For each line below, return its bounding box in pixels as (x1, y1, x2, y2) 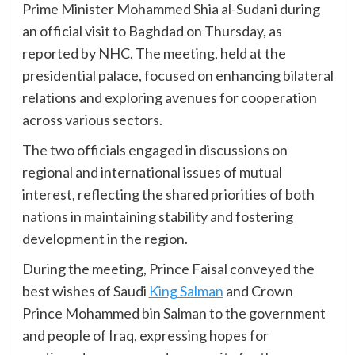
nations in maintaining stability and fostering (21, 207, 293, 225)
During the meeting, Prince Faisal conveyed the (21, 259, 315, 277)
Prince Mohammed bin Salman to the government (21, 303, 326, 322)
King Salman (148, 281, 223, 300)
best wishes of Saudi (21, 281, 149, 300)
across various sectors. (21, 110, 162, 128)
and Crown (223, 281, 293, 300)
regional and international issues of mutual (21, 162, 282, 181)
